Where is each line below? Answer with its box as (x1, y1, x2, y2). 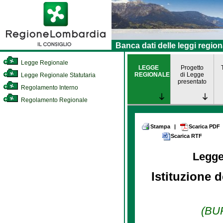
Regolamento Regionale (19, 97, 88, 104)
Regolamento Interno (19, 84, 78, 91)
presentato (177, 78, 207, 85)
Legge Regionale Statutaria (19, 72, 96, 79)
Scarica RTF (171, 133, 202, 139)
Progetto (180, 64, 204, 71)
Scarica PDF (189, 123, 220, 129)
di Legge (180, 71, 204, 78)
